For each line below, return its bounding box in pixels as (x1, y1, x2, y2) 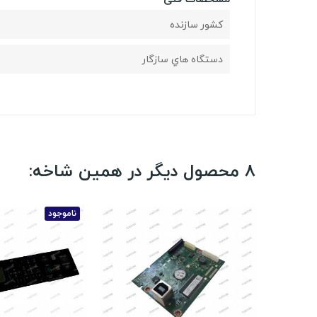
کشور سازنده (170, 16, 223, 34)
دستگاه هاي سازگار (142, 50, 223, 69)
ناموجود (48, 206, 76, 221)
